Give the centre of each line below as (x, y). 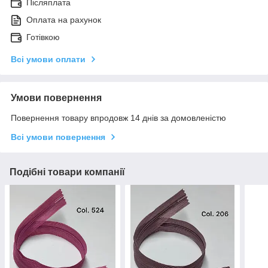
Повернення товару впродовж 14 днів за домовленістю (118, 118)
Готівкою (43, 37)
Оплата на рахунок (64, 20)
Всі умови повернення (58, 137)
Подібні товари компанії (67, 172)
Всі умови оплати (48, 60)
